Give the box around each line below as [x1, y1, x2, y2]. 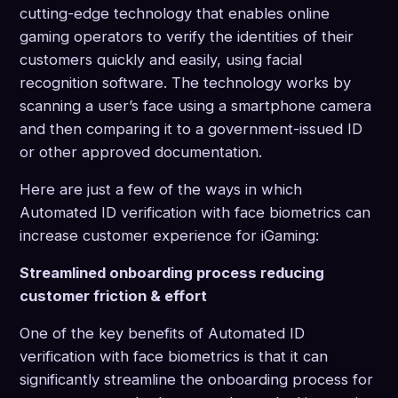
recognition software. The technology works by [20, 74, 351, 92]
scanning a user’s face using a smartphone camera [20, 97, 371, 115]
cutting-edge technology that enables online [20, 4, 330, 23]
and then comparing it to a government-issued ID [20, 120, 362, 139]
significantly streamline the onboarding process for [20, 370, 373, 389]
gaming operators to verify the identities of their [20, 28, 354, 46]
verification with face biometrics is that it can [20, 347, 328, 366]
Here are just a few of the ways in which [20, 180, 302, 199]
